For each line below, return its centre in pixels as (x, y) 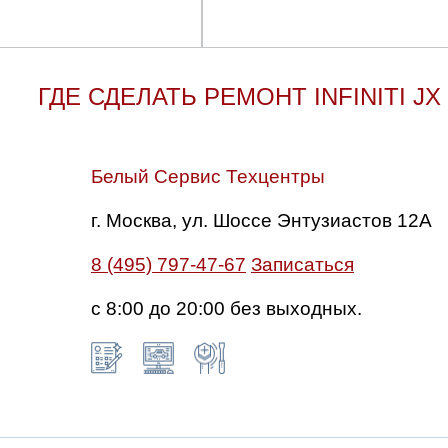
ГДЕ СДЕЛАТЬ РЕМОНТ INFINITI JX (239, 96)
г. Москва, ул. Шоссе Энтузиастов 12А (261, 220)
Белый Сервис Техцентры (208, 176)
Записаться (302, 264)
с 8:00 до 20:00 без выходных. (226, 308)
